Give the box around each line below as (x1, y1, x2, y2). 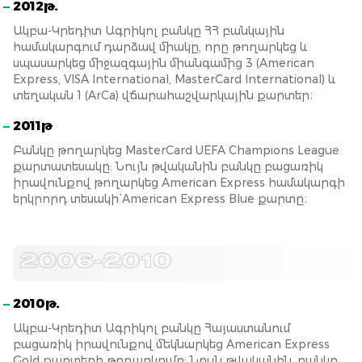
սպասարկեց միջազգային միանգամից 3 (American (13, 56, 314, 70)
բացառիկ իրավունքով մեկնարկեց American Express (13, 337, 330, 351)
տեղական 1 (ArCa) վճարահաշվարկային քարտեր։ (13, 88, 313, 103)
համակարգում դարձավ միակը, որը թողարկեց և (13, 40, 308, 54)
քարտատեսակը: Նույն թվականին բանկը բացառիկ (13, 159, 323, 174)
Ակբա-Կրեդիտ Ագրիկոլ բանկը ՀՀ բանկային (13, 23, 284, 38)
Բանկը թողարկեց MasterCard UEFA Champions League (13, 143, 339, 158)
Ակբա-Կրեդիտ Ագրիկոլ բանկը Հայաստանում (13, 321, 290, 335)
